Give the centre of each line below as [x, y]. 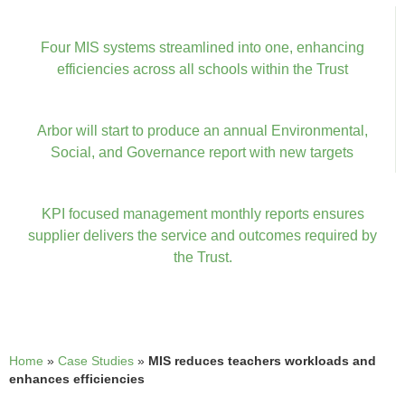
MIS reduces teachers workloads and [262, 361]
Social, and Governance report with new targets [202, 152]
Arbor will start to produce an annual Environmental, [202, 130]
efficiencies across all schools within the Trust [202, 69]
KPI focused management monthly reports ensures [202, 213]
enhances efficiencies [77, 379]
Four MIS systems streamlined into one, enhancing [202, 47]
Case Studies [96, 361]
